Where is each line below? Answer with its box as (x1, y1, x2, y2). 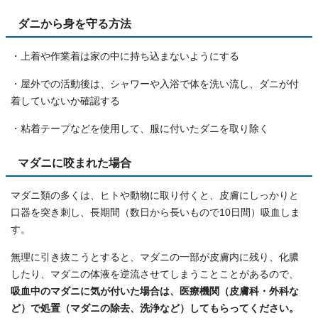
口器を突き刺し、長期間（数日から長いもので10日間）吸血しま (11, 207, 300, 219)
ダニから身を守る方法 (18, 17, 131, 31)
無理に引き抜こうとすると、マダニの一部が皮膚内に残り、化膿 (11, 252, 299, 263)
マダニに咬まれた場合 (18, 156, 131, 170)
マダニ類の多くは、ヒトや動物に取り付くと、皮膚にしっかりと (11, 190, 299, 202)
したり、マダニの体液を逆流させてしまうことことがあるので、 (11, 269, 299, 280)
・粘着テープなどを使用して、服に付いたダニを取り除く (11, 124, 269, 135)
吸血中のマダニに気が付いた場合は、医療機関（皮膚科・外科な (11, 286, 299, 297)
